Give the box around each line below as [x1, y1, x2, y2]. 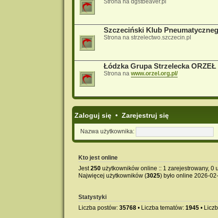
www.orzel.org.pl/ [130, 70, 178, 77]
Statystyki [78, 194, 107, 200]
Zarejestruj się [121, 111, 169, 119]
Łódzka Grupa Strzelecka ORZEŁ [103, 62, 216, 70]
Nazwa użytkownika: [80, 127, 134, 135]
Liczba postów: [78, 204, 119, 211]
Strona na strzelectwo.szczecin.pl [103, 34, 191, 41]
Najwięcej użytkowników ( [78, 172, 146, 179]
